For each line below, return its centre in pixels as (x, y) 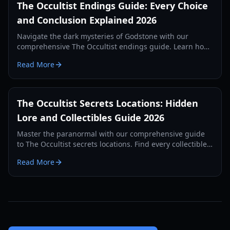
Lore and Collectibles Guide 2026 (91, 118)
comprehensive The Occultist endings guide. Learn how (113, 46)
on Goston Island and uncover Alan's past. (90, 154)
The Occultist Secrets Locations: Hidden (108, 103)
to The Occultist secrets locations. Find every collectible (112, 144)
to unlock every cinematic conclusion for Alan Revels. (108, 57)
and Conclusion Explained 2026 (87, 20)
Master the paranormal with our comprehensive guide (111, 134)
